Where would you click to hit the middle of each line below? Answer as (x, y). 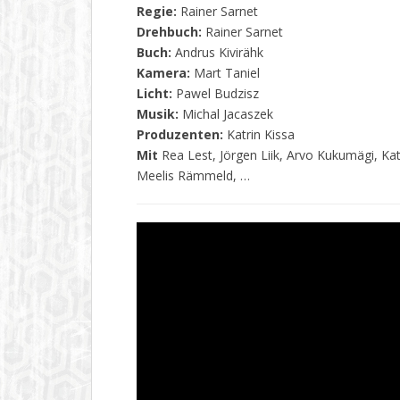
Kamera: (163, 73)
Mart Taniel (225, 73)
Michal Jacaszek (226, 114)
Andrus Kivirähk (217, 52)
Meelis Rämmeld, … (193, 175)
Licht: (154, 93)
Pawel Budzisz (216, 93)
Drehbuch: (171, 32)
